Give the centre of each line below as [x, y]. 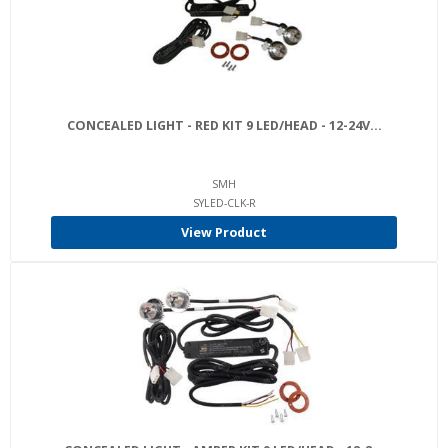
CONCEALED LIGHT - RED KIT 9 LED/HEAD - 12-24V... [224, 125]
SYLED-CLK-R [224, 203]
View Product [224, 232]
